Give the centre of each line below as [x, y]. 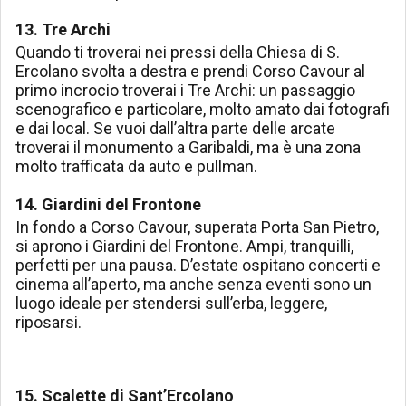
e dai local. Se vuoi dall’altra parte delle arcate [175, 129]
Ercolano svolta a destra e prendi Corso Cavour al [190, 72]
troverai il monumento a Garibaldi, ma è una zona [188, 148]
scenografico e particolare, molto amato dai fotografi [203, 110]
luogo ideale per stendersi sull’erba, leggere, [171, 304]
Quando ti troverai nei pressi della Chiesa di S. [178, 53]
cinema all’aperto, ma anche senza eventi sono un [193, 285]
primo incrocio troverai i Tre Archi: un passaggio [185, 91]
